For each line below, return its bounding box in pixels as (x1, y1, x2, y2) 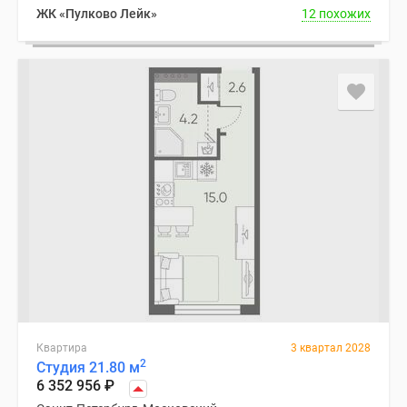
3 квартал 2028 (291, 342, 371, 354)
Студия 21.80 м (36, 359, 140, 376)
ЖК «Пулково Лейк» (36, 6, 157, 21)
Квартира (36, 342, 87, 354)
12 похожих (302, 6, 371, 21)
